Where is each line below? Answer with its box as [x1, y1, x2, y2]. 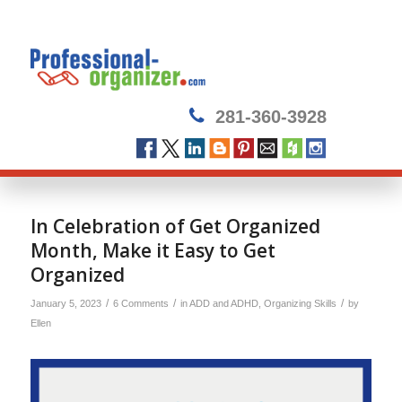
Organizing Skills [263, 298, 336, 309]
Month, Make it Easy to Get [30, 238, 275, 263]
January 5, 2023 [30, 298, 101, 309]
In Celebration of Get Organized [30, 214, 320, 239]
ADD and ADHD [188, 298, 258, 309]
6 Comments [112, 298, 169, 309]
